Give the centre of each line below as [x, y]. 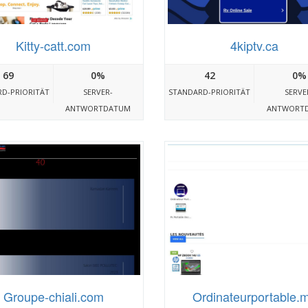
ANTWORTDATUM [98, 109]
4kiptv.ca [255, 46]
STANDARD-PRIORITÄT [210, 92]
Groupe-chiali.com [53, 296]
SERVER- [98, 92]
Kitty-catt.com [54, 46]
